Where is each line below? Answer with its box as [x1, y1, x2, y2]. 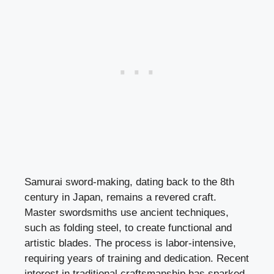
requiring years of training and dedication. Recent [24, 253, 249, 265]
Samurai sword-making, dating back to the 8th [24, 176, 234, 188]
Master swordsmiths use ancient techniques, [24, 207, 229, 219]
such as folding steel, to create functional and [24, 222, 232, 234]
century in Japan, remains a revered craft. [24, 191, 217, 204]
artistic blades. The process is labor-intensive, [24, 237, 236, 250]
